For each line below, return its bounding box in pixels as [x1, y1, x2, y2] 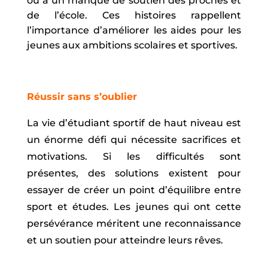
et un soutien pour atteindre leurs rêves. [26, 234, 223, 246]
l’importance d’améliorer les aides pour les [26, 25, 242, 36]
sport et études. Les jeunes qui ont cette [26, 201, 242, 213]
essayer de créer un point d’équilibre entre [26, 184, 242, 196]
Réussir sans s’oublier [26, 91, 137, 103]
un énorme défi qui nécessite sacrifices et [26, 134, 242, 146]
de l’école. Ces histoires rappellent [26, 10, 242, 22]
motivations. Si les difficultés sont [26, 151, 242, 163]
